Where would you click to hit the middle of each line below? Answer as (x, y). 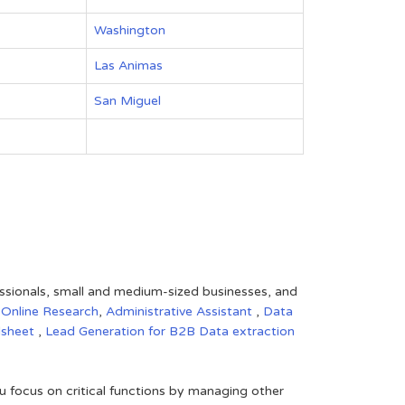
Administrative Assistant (181, 311)
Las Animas (128, 66)
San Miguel (127, 101)
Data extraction (247, 331)
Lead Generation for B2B (122, 331)
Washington (130, 30)
